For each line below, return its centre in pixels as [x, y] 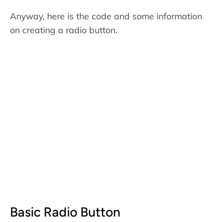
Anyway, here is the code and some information [106, 16]
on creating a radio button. [64, 29]
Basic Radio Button [65, 212]
